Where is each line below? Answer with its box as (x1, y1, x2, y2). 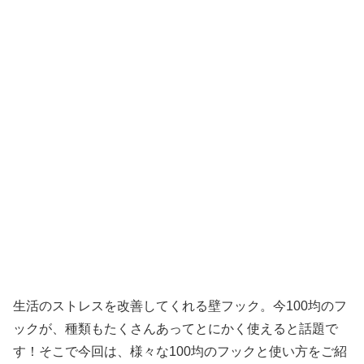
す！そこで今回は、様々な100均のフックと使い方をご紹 (13, 344, 347, 358)
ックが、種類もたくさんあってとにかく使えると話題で (13, 321, 338, 336)
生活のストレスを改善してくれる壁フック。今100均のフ (13, 298, 347, 313)
